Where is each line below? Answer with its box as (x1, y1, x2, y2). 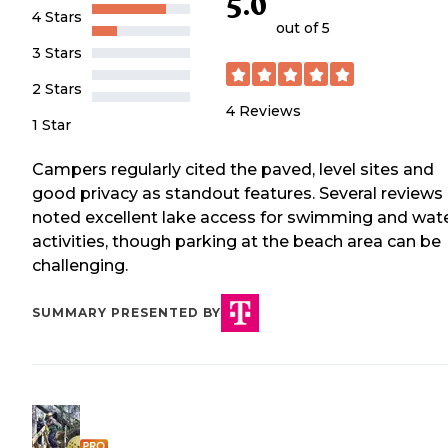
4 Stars (32, 7, 82, 26)
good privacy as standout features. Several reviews (32, 183, 443, 203)
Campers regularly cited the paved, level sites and (32, 159, 434, 179)
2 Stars (32, 79, 82, 98)
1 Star (32, 115, 71, 134)
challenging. (32, 255, 128, 275)
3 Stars (32, 43, 82, 62)
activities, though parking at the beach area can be (32, 231, 441, 251)
